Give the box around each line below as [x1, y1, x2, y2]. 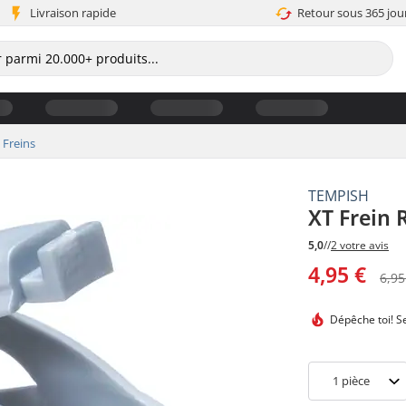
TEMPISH [308, 185, 370, 206]
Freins [3, 134, 35, 151]
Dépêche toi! [330, 312, 394, 328]
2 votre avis [331, 237, 390, 254]
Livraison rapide [29, 5, 116, 21]
